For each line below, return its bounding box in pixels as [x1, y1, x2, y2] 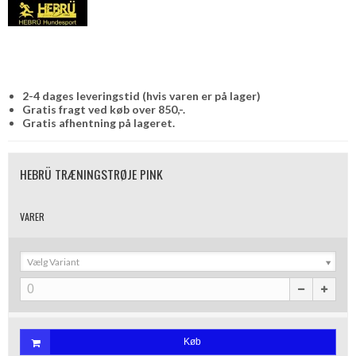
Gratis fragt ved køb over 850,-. [21, 103, 185, 117]
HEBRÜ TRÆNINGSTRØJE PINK [20, 164, 163, 184]
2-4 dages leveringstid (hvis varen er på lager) [21, 89, 261, 103]
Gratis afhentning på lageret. [21, 116, 175, 130]
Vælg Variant [27, 256, 79, 269]
